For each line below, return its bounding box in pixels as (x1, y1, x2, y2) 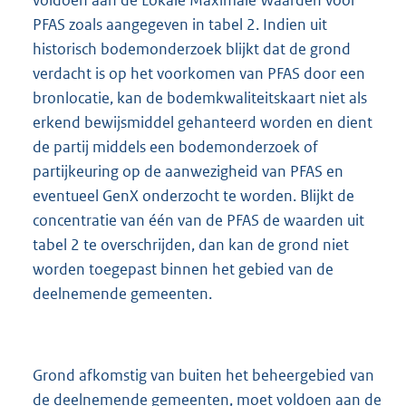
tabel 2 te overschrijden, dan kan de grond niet (33, 234, 349, 255)
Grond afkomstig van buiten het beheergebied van (33, 364, 374, 385)
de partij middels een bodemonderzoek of (33, 136, 318, 157)
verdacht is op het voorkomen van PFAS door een (33, 63, 365, 83)
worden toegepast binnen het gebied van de (33, 258, 333, 279)
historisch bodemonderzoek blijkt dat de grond (33, 38, 351, 59)
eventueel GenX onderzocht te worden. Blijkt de (33, 185, 354, 206)
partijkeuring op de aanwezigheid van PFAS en (33, 160, 343, 181)
